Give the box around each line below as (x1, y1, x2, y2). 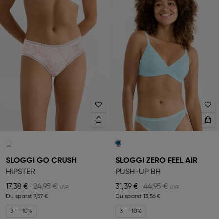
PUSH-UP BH (115, 168, 161, 176)
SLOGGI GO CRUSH (6, 157, 77, 165)
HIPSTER (6, 168, 35, 176)
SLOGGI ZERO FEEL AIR (115, 157, 197, 165)
